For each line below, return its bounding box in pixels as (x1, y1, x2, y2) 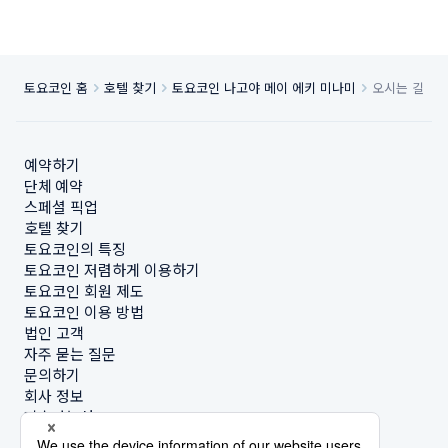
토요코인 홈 (24, 78, 88, 97)
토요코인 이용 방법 (24, 301, 144, 322)
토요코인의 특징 (24, 238, 126, 259)
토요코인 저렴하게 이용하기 (24, 259, 200, 280)
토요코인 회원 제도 (24, 280, 144, 301)
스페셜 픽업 (24, 196, 98, 217)
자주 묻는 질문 (24, 343, 116, 364)
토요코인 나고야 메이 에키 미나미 (172, 78, 356, 97)
